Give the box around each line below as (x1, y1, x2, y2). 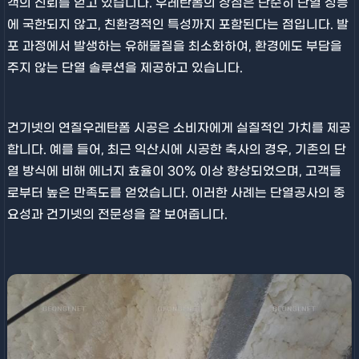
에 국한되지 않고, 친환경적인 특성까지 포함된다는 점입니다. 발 (6, 17, 349, 32)
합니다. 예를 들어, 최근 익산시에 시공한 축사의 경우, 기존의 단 (6, 142, 346, 157)
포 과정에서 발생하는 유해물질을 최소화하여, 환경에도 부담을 (6, 38, 342, 54)
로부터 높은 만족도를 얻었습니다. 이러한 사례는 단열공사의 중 (6, 185, 345, 200)
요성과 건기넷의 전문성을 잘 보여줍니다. (6, 207, 228, 222)
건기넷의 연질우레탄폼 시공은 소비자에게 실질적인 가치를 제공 (6, 120, 351, 135)
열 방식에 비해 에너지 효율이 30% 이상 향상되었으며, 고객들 (6, 163, 341, 179)
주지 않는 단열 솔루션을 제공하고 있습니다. (6, 60, 243, 75)
